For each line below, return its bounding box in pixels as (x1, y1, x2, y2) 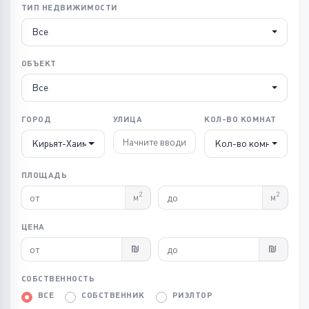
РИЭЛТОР (172, 290, 213, 299)
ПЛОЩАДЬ (21, 170, 68, 179)
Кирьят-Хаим (32, 138, 88, 149)
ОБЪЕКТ (21, 59, 57, 68)
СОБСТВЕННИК (81, 290, 145, 299)
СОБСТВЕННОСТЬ (21, 274, 95, 283)
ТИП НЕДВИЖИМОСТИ (21, 3, 118, 12)
